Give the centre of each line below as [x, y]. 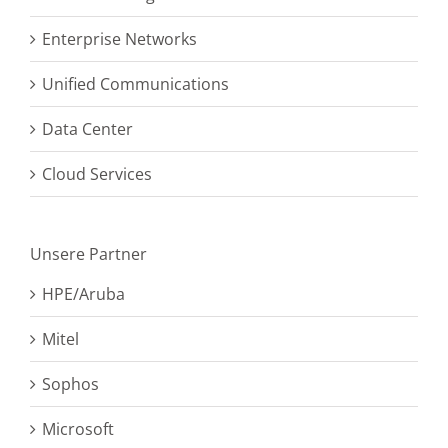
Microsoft [78, 428]
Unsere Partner [88, 253]
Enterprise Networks [119, 38]
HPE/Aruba [83, 293]
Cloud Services [97, 173]
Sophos [70, 383]
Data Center [87, 128]
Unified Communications [135, 83]
